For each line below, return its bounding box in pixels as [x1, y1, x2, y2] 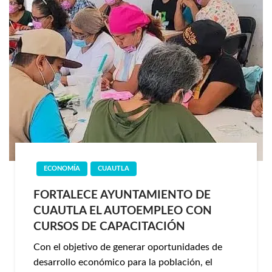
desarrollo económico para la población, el [33, 257, 212, 267]
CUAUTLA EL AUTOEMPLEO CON [33, 205, 212, 217]
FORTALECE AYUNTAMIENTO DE [33, 189, 211, 201]
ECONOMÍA [44, 165, 80, 172]
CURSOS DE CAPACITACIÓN [33, 221, 185, 233]
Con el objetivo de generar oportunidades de [33, 242, 222, 252]
